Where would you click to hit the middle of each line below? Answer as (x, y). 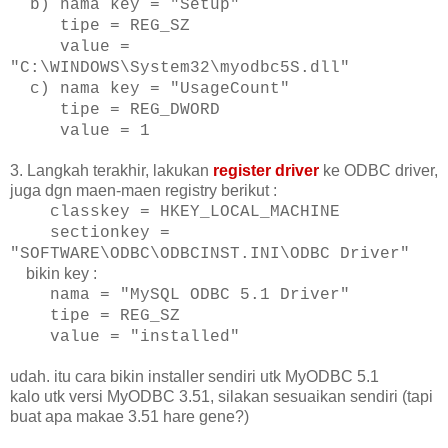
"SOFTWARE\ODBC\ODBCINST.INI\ (150, 254)
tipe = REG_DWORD (115, 110)
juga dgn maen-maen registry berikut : (143, 191)
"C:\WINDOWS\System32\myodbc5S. (160, 68)
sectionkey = (90, 233)
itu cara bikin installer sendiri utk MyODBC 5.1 (216, 377)
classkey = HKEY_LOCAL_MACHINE (175, 212)
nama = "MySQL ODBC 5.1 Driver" (180, 295)
